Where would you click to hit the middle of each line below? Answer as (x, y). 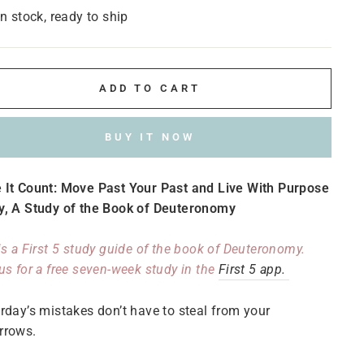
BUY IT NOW (149, 137)
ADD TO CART (149, 88)
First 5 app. (253, 269)
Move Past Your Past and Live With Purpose (195, 188)
